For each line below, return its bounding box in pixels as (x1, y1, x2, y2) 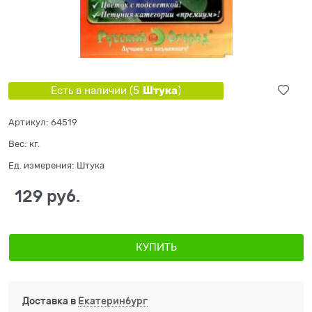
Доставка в (22, 295, 78, 307)
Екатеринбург (78, 295, 148, 307)
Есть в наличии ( (50, 84, 133, 96)
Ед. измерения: (8, 159, 74, 171)
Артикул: (8, 116, 48, 127)
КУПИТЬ (135, 242, 177, 253)
